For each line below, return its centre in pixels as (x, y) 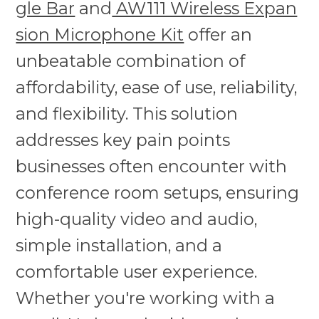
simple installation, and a (119, 245)
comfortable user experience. (137, 271)
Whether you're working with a (146, 298)
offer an (218, 34)
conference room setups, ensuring (158, 192)
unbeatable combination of (131, 61)
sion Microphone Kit (100, 34)
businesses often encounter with (152, 166)
